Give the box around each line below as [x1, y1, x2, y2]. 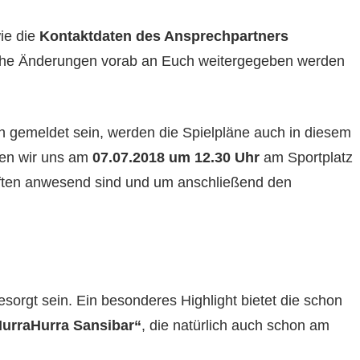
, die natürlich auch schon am [141, 317, 329, 334]
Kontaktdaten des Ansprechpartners [39, 28, 288, 45]
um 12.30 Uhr [168, 149, 260, 166]
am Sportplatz [259, 149, 353, 166]
